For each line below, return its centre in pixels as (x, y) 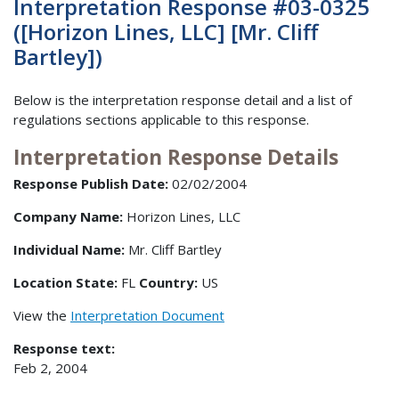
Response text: (64, 349)
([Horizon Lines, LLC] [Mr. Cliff (166, 32)
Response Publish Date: (91, 184)
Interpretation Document (147, 316)
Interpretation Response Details (176, 157)
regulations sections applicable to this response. (161, 119)
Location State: (67, 283)
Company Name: (68, 217)
